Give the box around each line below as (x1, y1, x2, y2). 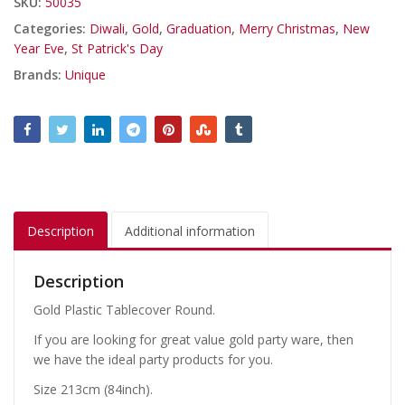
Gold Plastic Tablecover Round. (33, 301, 215, 319)
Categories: (14, 20, 89, 38)
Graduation (166, 20, 231, 38)
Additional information (125, 221, 255, 240)
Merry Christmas (239, 20, 335, 38)
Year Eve (14, 40, 64, 58)
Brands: (14, 66, 65, 84)
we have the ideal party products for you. (33, 351, 273, 369)
